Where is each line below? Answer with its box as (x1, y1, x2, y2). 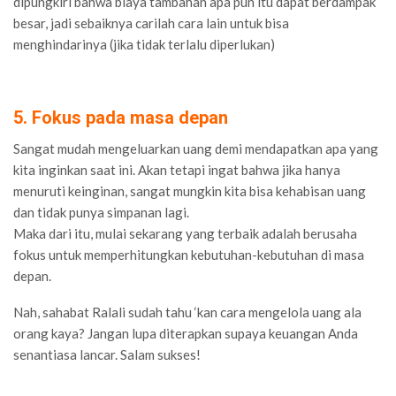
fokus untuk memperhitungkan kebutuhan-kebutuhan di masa (13, 246, 364, 263)
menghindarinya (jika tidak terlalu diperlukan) (13, 35, 275, 52)
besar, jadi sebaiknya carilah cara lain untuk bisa (13, 14, 289, 31)
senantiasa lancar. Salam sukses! (13, 346, 201, 362)
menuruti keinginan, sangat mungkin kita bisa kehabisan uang (13, 182, 366, 199)
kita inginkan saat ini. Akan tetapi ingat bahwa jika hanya (13, 161, 340, 178)
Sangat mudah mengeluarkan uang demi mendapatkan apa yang (13, 140, 378, 156)
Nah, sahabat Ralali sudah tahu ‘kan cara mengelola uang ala (13, 303, 362, 320)
